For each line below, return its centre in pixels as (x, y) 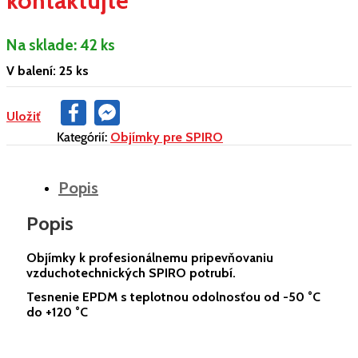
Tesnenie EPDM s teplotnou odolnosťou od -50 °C (173, 297)
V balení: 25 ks (48, 71)
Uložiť (24, 117)
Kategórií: (84, 137)
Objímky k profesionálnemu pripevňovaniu (150, 258)
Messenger (154, 119)
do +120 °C (57, 312)
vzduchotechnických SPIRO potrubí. (131, 273)
